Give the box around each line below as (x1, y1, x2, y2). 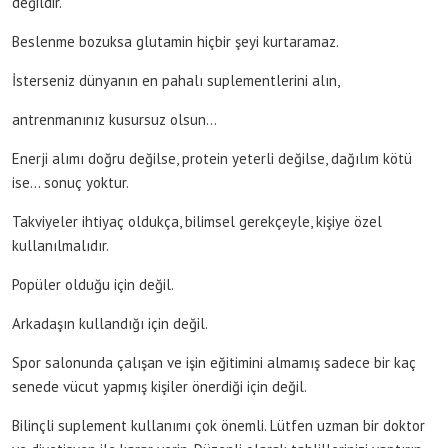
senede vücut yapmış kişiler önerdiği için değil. (12, 376, 307, 396)
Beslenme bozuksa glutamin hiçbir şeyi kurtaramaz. (12, 31, 339, 51)
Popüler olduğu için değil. (12, 274, 174, 294)
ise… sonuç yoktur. (12, 172, 129, 192)
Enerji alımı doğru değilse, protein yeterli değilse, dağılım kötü (12, 148, 412, 168)
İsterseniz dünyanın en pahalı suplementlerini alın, (12, 70, 340, 90)
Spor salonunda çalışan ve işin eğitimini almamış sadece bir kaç (12, 352, 416, 372)
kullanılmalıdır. (12, 235, 109, 255)
